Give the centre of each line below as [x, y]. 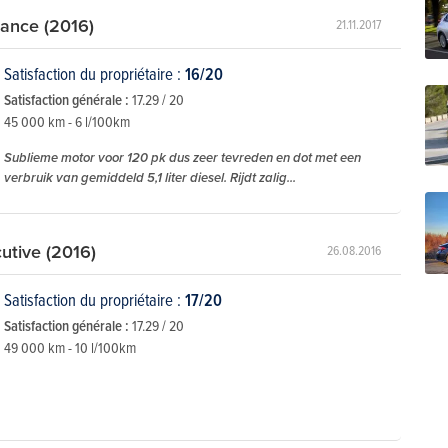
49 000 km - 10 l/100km [70, 348]
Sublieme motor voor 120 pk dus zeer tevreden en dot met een [182, 158]
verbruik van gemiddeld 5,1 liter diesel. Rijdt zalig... [150, 178]
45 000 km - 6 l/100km [67, 122]
